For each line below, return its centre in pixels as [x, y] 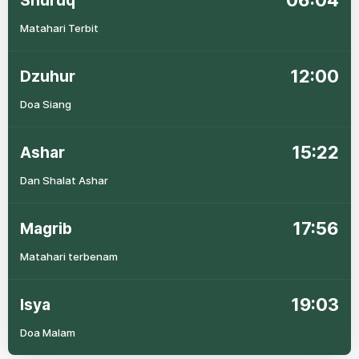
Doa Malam [48, 333]
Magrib [46, 228]
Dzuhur [48, 76]
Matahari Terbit [59, 28]
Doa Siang [46, 104]
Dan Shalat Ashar [64, 180]
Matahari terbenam [69, 256]
